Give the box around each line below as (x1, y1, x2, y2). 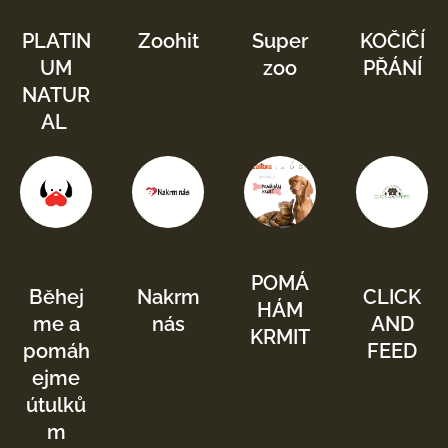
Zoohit (137, 29, 199, 53)
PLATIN (21, 29, 91, 53)
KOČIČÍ (359, 29, 425, 53)
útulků (26, 393, 86, 417)
